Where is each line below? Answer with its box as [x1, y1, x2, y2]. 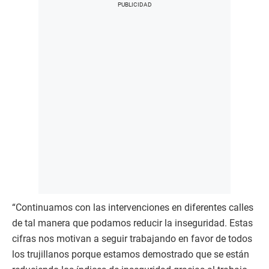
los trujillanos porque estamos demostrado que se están [12, 249, 249, 260]
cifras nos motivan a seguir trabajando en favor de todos [12, 233, 252, 244]
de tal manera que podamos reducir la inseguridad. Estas [12, 217, 253, 229]
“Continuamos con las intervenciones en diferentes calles [12, 202, 253, 213]
